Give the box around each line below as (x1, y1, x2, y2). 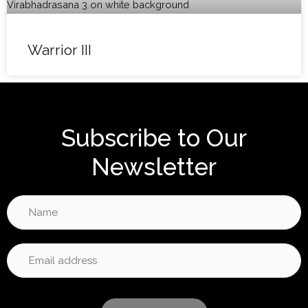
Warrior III (27, 41, 91, 59)
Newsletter (91, 153, 217, 181)
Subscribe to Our (61, 124, 247, 153)
